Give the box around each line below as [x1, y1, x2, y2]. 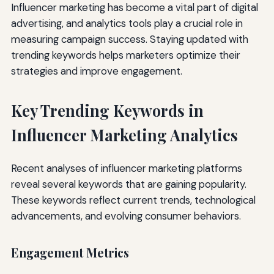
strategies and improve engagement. [10, 64, 182, 78]
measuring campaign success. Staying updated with [10, 32, 248, 46]
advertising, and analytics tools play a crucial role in [10, 16, 243, 30]
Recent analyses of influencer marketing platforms [10, 161, 242, 175]
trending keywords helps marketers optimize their [10, 48, 240, 62]
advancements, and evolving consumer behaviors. [10, 209, 241, 223]
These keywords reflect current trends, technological [10, 193, 256, 207]
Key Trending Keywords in [10, 100, 204, 120]
